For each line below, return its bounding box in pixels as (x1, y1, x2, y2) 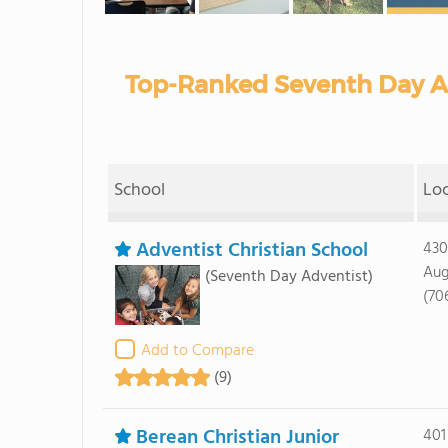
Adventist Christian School (135, 235, 368, 267)
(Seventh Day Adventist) (204, 264, 373, 290)
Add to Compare (140, 338, 254, 364)
